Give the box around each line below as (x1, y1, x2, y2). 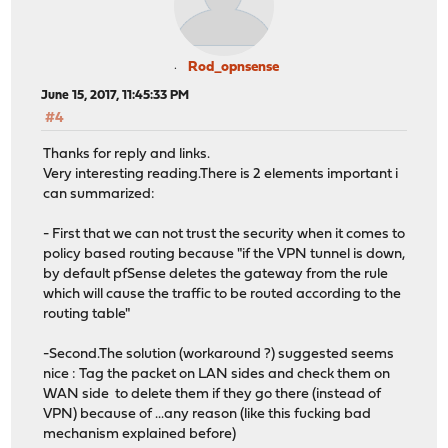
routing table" (43, 307, 131, 323)
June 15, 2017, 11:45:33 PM (41, 88, 190, 102)
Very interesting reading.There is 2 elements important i (43, 167, 399, 183)
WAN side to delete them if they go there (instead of (43, 387, 382, 403)
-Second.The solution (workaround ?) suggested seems (43, 347, 395, 363)
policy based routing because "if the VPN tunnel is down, (43, 247, 406, 263)
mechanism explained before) (43, 427, 237, 443)
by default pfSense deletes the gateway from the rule (43, 267, 389, 283)
